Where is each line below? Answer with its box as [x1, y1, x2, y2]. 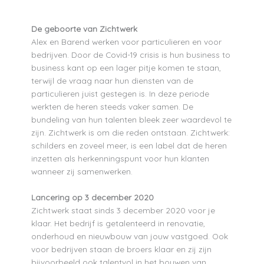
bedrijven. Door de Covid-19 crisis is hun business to [31, 49, 230, 60]
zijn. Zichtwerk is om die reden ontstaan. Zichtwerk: [31, 127, 230, 138]
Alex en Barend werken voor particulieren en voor [31, 37, 222, 47]
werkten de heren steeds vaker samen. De [31, 101, 193, 112]
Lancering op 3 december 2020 [31, 192, 154, 203]
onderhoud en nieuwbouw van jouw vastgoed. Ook [31, 231, 228, 242]
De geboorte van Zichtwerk [31, 24, 137, 34]
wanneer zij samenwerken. [31, 166, 133, 177]
